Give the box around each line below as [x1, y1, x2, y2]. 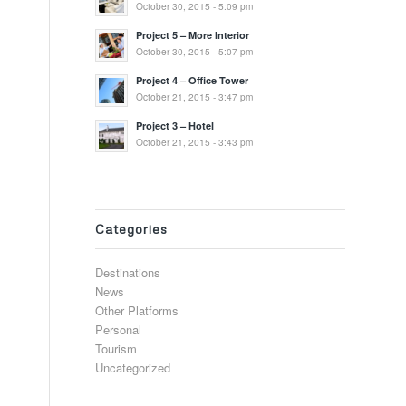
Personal [95, 321, 142, 338]
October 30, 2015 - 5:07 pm [136, 44, 254, 58]
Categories [95, 221, 169, 237]
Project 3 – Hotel [136, 119, 215, 132]
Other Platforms [95, 302, 179, 319]
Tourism [95, 340, 138, 357]
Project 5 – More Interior [136, 28, 250, 42]
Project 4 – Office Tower [136, 73, 249, 87]
